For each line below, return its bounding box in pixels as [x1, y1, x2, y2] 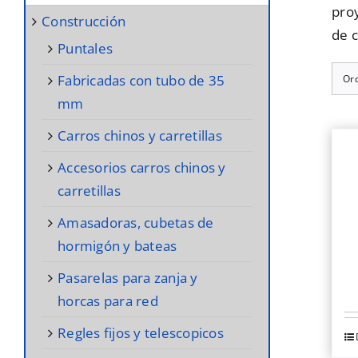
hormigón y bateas [58, 236, 177, 255]
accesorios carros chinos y [58, 157, 67, 177]
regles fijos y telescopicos [66, 323, 224, 342]
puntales [66, 38, 113, 58]
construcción [50, 11, 126, 30]
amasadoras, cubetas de [58, 213, 67, 232]
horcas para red [58, 291, 158, 310]
